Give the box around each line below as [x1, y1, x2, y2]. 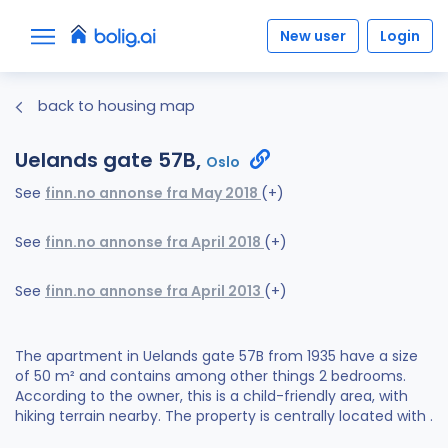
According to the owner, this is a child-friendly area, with [15, 386, 408, 407]
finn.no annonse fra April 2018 [45, 232, 264, 253]
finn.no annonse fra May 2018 [45, 183, 261, 204]
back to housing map [34, 96, 196, 116]
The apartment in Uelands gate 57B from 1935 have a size [15, 346, 418, 367]
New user [280, 25, 346, 46]
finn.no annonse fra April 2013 [45, 281, 264, 302]
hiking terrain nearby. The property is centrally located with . [15, 406, 433, 427]
